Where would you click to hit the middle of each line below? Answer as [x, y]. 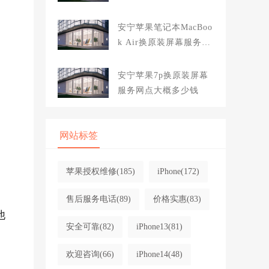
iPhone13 [152, 227]
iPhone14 [152, 254]
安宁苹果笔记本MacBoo [165, 27]
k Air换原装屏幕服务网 [164, 42]
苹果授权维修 [91, 171]
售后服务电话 [91, 199]
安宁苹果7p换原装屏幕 [163, 75]
